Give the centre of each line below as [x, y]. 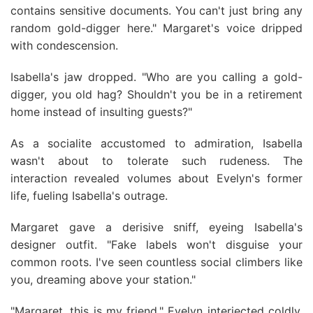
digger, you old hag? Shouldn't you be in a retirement [156, 94]
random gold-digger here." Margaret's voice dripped [156, 28]
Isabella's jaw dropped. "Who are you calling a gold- [156, 77]
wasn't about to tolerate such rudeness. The [156, 161]
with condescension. [64, 45]
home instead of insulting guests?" [101, 112]
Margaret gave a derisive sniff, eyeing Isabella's [156, 227]
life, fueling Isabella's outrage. [89, 196]
